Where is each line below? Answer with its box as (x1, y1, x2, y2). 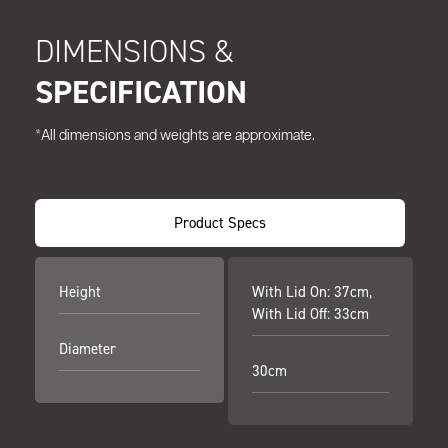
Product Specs (174, 213, 266, 233)
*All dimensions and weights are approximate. (35, 129, 315, 144)
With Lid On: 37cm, (252, 282, 372, 302)
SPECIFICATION (35, 71, 247, 114)
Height (59, 282, 101, 302)
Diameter (59, 339, 116, 359)
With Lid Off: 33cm (252, 304, 369, 324)
